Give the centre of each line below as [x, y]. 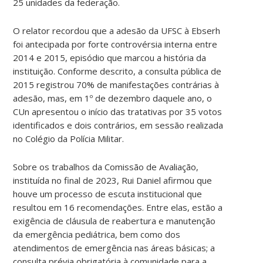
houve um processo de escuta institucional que [108, 193]
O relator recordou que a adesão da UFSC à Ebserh [117, 30]
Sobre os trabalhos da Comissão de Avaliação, [106, 166]
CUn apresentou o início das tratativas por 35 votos [118, 111]
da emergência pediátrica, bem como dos [97, 234]
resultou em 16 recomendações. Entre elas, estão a [118, 207]
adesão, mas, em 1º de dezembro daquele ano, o [113, 98]
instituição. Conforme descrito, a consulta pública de [117, 71]
